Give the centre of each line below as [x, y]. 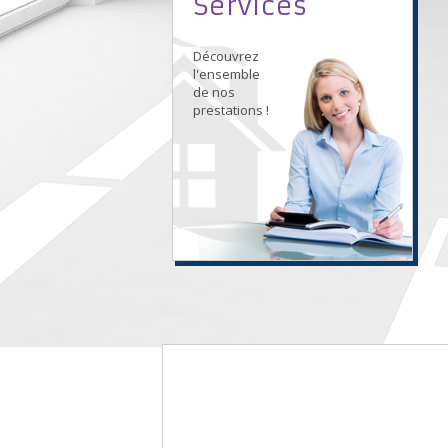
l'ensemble [226, 74]
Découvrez [226, 56]
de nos [214, 92]
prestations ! [231, 110]
